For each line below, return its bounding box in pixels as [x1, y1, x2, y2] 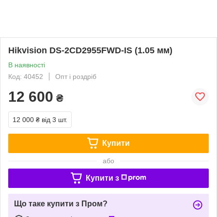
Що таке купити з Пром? [14, 199, 108, 208]
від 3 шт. [42, 115, 67, 124]
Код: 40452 [8, 72, 43, 80]
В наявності [8, 61, 45, 69]
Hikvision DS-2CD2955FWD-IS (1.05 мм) [8, 45, 172, 55]
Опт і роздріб [55, 72, 96, 80]
